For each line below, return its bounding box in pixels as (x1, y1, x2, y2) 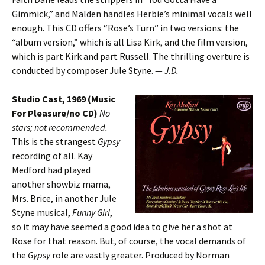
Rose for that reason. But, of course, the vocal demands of (12, 235, 246, 247)
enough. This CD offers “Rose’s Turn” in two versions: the (12, 22, 239, 34)
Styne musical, (12, 206, 72, 218)
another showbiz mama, (12, 178, 111, 190)
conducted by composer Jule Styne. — (12, 64, 164, 76)
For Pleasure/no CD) (12, 107, 98, 119)
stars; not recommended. (12, 121, 108, 133)
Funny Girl (72, 206, 110, 218)
